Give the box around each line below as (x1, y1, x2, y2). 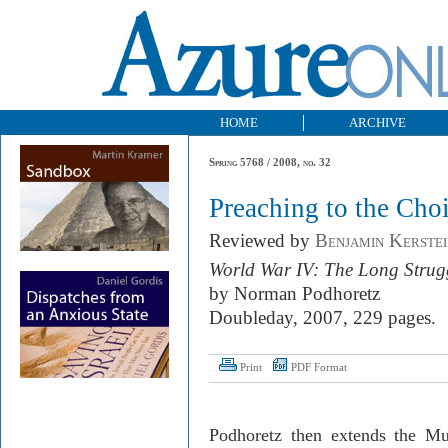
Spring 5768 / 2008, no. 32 (209, 157, 331, 168)
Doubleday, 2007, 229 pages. (209, 307, 436, 328)
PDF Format (291, 362, 347, 373)
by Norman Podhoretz (209, 283, 380, 304)
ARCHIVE (349, 115, 406, 130)
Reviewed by (209, 230, 315, 251)
